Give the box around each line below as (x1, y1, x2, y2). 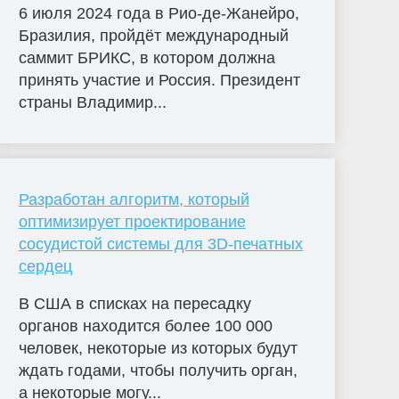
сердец (18, 256, 72, 275)
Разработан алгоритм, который (18, 190, 249, 208)
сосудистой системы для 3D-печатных (18, 234, 303, 253)
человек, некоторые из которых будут (18, 338, 297, 357)
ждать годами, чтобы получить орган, (18, 361, 297, 379)
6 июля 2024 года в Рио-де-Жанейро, (18, 4, 299, 22)
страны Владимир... (18, 93, 167, 111)
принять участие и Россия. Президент (18, 70, 300, 89)
